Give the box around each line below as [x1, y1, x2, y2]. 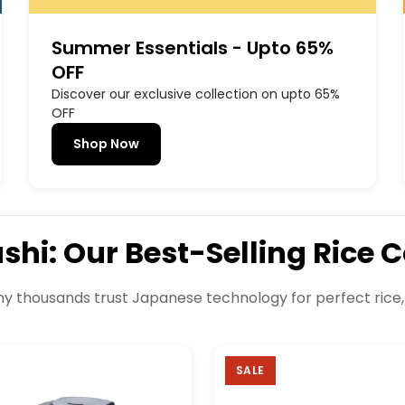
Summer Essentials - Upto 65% [52, 35, 334, 61]
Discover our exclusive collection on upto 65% [52, 85, 341, 104]
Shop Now [73, 135, 140, 154]
